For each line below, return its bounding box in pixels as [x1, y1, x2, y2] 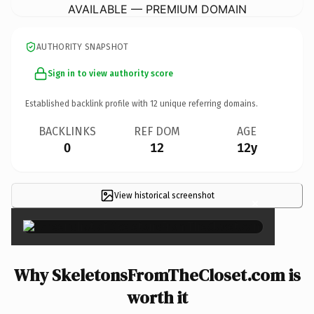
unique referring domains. [158, 98, 258, 109]
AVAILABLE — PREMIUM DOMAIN [67, 1, 247, 16]
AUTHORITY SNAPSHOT [36, 41, 129, 52]
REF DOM [134, 124, 180, 138]
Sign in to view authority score [48, 68, 173, 78]
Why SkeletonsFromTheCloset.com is [13, 263, 301, 287]
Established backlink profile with [25, 98, 150, 109]
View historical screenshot [114, 190, 214, 200]
